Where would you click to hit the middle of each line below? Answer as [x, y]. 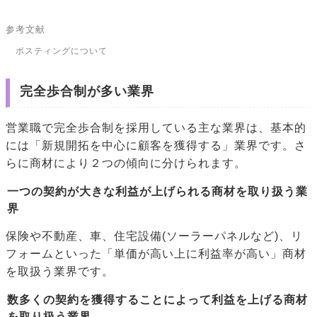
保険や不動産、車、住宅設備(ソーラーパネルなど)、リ [154, 236]
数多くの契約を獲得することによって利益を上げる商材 [157, 299]
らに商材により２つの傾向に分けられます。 [126, 163]
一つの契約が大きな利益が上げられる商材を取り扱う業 [157, 191]
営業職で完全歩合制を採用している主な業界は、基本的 [156, 127]
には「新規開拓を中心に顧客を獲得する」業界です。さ [156, 145]
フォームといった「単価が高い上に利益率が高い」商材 [156, 253]
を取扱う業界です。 [60, 271]
